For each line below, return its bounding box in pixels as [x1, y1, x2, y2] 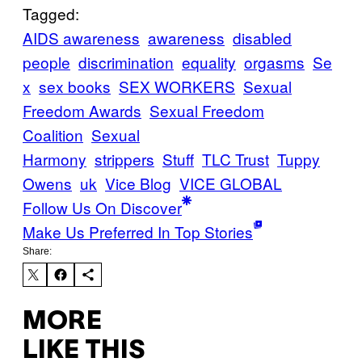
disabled [233, 26, 292, 48]
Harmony [23, 147, 86, 170]
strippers [95, 147, 154, 170]
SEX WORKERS [119, 74, 235, 97]
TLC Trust [202, 147, 269, 170]
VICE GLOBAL [179, 171, 282, 194]
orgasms [244, 50, 305, 73]
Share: [23, 245, 52, 257]
